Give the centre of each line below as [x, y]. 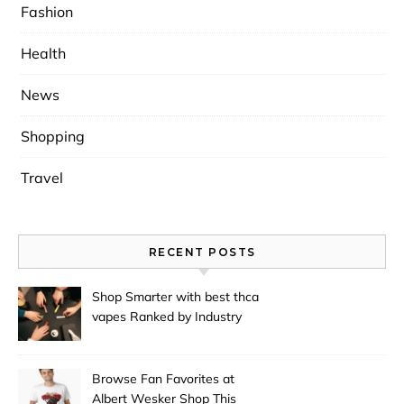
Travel [42, 177]
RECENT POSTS [202, 252]
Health [43, 53]
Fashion [47, 11]
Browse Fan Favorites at [163, 378]
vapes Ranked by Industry [167, 316]
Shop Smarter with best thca [175, 296]
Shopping [53, 136]
